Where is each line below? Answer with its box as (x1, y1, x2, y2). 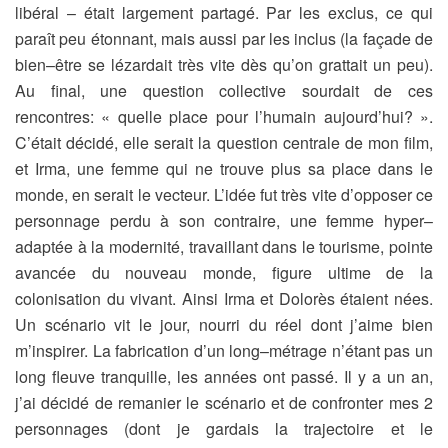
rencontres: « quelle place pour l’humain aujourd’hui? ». (15, 105, 433, 128)
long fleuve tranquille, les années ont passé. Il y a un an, (15, 365, 433, 388)
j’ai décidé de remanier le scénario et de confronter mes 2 (15, 391, 433, 414)
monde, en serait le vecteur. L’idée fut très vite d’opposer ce (15, 183, 433, 206)
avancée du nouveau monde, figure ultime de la (15, 261, 433, 284)
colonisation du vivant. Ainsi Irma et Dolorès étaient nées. (15, 287, 433, 310)
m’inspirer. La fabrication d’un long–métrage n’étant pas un (15, 339, 433, 362)
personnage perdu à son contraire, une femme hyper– (15, 209, 433, 232)
